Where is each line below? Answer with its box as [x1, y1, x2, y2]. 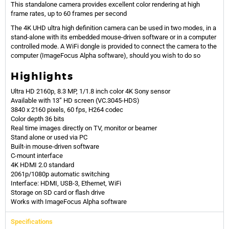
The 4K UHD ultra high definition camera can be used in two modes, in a [11, 24, 216, 32]
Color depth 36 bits [11, 115, 64, 123]
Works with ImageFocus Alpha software [11, 198, 127, 206]
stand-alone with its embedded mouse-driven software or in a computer [11, 33, 216, 41]
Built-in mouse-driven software [11, 143, 99, 151]
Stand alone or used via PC [11, 133, 87, 142]
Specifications [11, 218, 53, 226]
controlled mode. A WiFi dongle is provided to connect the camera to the [11, 42, 217, 51]
